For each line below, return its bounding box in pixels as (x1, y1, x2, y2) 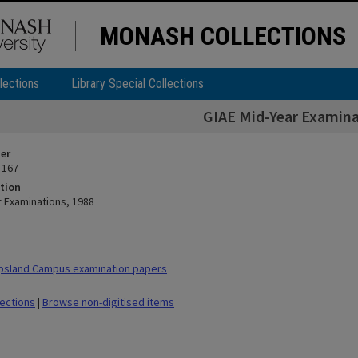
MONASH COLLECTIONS (100, 21, 346, 51)
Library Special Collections (71, 76, 204, 91)
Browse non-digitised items (42, 295, 174, 309)
